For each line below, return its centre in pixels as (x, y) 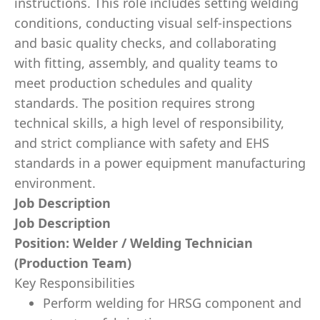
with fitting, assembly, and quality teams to (146, 63)
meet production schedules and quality (133, 83)
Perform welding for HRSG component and (172, 303)
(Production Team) (73, 263)
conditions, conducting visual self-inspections (153, 23)
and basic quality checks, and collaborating (145, 43)
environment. (55, 183)
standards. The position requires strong (135, 103)
